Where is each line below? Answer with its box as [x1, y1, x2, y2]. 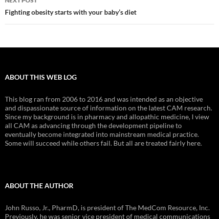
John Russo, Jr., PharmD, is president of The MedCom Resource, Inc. [5, 203, 210, 212]
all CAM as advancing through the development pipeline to [5, 121, 182, 130]
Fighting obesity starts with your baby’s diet [5, 7, 136, 16]
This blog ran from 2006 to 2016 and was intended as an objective [5, 94, 203, 103]
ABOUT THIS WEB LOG [5, 72, 77, 81]
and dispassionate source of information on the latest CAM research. [5, 103, 212, 112]
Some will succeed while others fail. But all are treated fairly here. [5, 138, 202, 147]
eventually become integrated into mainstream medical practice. [5, 130, 199, 138]
